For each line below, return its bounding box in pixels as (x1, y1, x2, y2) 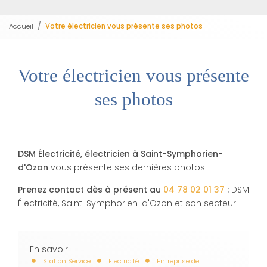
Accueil (9, 21, 33, 32)
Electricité (108, 256, 139, 266)
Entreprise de (157, 256, 199, 266)
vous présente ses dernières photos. (48, 161, 207, 173)
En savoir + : (30, 243, 80, 255)
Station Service (43, 256, 91, 266)
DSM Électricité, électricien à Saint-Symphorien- (18, 147, 223, 160)
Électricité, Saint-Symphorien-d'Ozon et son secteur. (18, 197, 238, 209)
